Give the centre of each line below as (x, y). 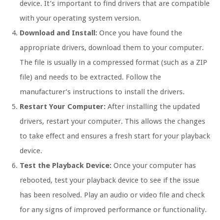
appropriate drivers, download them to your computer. (112, 47)
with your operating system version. (80, 18)
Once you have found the (140, 33)
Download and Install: (58, 33)
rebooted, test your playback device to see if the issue (110, 180)
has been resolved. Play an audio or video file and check (112, 195)
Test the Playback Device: (66, 165)
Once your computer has (154, 165)
